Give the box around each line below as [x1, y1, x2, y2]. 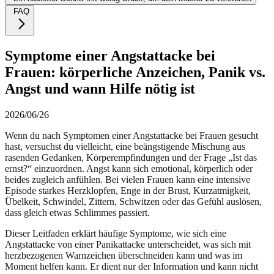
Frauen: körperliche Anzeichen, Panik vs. [5, 64, 265, 80]
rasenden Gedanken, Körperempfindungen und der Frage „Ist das [5, 152, 257, 163]
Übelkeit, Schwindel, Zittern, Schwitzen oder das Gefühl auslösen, [5, 196, 262, 207]
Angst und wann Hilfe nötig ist [5, 80, 195, 97]
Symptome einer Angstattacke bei [5, 47, 215, 64]
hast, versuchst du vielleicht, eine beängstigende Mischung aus [5, 141, 245, 152]
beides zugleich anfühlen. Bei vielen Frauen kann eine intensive [5, 174, 250, 185]
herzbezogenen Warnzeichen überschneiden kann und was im [5, 250, 242, 261]
